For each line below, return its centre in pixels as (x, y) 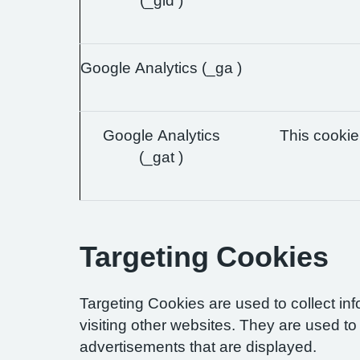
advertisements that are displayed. (198, 347)
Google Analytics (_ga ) (161, 68)
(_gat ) (161, 157)
